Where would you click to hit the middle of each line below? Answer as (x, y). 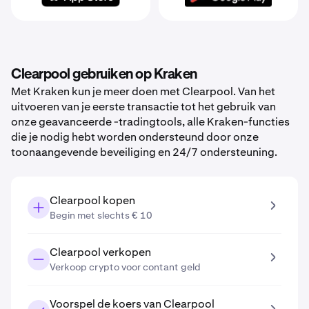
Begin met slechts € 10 (101, 215)
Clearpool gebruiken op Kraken (104, 74)
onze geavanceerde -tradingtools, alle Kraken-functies (150, 122)
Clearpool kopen (92, 200)
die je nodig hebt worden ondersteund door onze (135, 137)
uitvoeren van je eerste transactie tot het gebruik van (143, 107)
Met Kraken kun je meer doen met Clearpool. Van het (143, 91)
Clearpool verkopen (100, 252)
